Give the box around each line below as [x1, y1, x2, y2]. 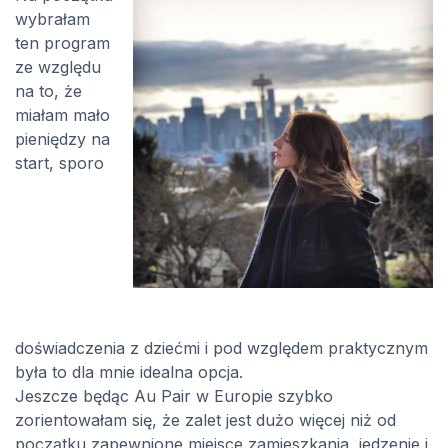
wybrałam [15, 9, 90, 30]
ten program [15, 33, 110, 54]
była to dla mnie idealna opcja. [15, 362, 243, 383]
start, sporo [15, 153, 104, 174]
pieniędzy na [15, 129, 110, 150]
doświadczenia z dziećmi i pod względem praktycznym [15, 338, 428, 359]
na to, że [15, 81, 82, 102]
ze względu [15, 57, 101, 78]
